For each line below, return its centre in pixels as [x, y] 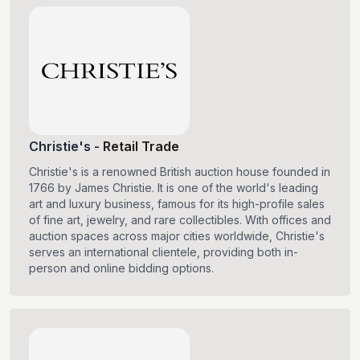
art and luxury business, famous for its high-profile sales [177, 204]
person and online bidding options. [121, 268]
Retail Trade [141, 147]
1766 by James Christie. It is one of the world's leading [174, 188]
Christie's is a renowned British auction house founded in [180, 172]
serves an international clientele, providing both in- [164, 252]
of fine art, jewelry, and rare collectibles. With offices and [180, 220]
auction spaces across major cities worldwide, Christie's [177, 236]
